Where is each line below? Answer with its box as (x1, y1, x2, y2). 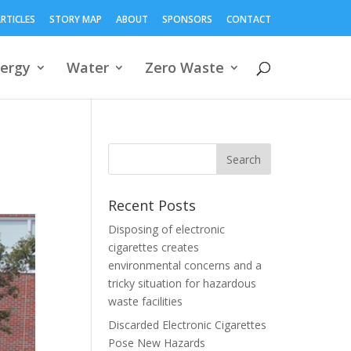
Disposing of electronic (108, 222, 226, 237)
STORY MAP (49, 13, 102, 26)
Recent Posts (108, 196, 197, 215)
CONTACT (226, 13, 271, 26)
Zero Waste (145, 58, 224, 77)
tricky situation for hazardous (108, 276, 257, 291)
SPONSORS (162, 13, 212, 26)
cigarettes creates (108, 240, 200, 255)
